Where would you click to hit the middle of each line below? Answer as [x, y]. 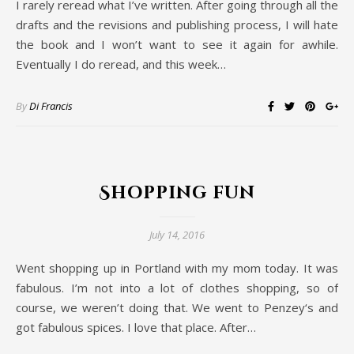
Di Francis [51, 106]
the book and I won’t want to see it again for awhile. [177, 45]
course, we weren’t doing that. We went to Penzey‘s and [177, 308]
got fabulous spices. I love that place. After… [136, 328]
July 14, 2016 [177, 235]
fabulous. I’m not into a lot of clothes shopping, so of [177, 288]
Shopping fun [177, 194]
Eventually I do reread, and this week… [121, 64]
